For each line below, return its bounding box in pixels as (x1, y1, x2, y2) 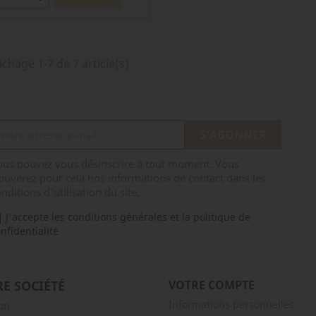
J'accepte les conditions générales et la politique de (5, 210, 250, 224)
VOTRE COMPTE (169, 277, 255, 293)
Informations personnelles (169, 298, 294, 311)
